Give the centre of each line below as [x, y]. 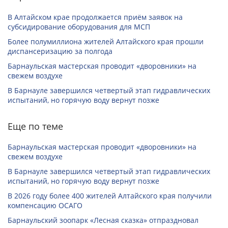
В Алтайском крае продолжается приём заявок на [95, 17]
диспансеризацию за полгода [60, 51]
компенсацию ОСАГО [45, 206]
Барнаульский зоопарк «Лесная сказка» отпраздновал [103, 220]
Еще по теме [35, 126]
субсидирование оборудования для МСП [79, 27]
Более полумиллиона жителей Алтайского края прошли [106, 42]
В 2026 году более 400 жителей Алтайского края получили [110, 196]
